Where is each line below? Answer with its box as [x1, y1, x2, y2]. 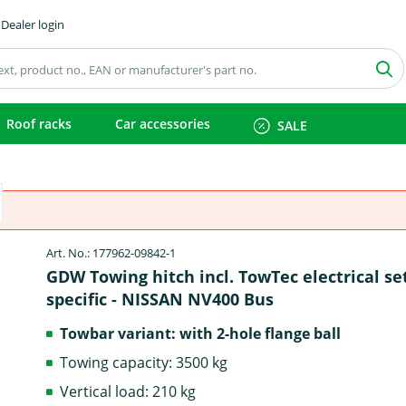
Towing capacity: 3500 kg [60, 352, 228, 372]
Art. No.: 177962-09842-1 [46, 245, 177, 261]
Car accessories [115, 115, 210, 132]
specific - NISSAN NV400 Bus [46, 288, 275, 310]
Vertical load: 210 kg [60, 381, 197, 401]
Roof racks [6, 115, 72, 132]
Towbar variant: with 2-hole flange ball [60, 323, 342, 343]
